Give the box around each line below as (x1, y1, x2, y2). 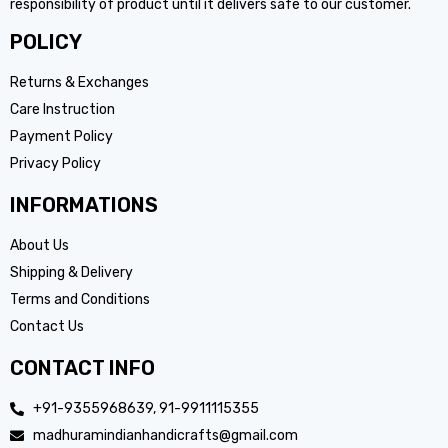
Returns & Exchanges (10, 73, 149, 91)
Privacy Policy (10, 154, 101, 172)
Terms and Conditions (10, 290, 150, 308)
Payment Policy (10, 127, 113, 145)
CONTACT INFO (10, 355, 155, 380)
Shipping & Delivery (10, 263, 133, 281)
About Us (10, 236, 69, 254)
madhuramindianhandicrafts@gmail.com (32, 426, 298, 444)
